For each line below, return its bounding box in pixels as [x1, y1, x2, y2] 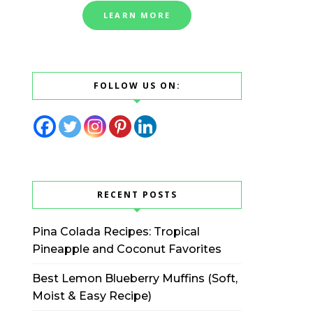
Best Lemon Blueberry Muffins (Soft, [32, 272, 238, 285]
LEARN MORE [103, 10, 170, 20]
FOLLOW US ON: [93, 80, 181, 92]
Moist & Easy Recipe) [32, 289, 152, 303]
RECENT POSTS [96, 189, 177, 201]
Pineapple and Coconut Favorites [32, 242, 221, 256]
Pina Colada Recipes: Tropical [32, 225, 200, 238]
